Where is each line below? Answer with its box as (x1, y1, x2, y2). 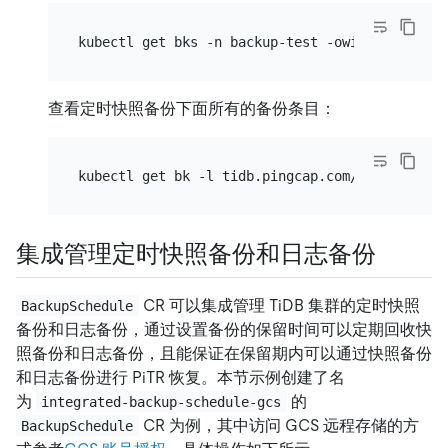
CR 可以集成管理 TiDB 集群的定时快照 (138, 295, 420, 315)
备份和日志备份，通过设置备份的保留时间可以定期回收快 (16, 319, 432, 339)
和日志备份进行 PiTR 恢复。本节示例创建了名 (16, 367, 345, 387)
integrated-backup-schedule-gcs (41, 393, 282, 410)
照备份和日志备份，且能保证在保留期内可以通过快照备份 (16, 343, 432, 363)
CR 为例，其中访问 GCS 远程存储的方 (138, 415, 419, 435)
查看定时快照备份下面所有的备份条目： (48, 99, 336, 119)
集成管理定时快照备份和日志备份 (16, 240, 376, 268)
